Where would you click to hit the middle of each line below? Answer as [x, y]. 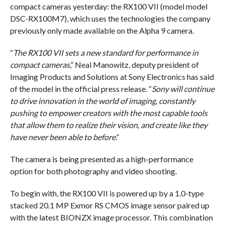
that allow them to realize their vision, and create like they [108, 125]
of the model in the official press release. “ [81, 88]
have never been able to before [63, 137]
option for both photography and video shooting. [94, 171]
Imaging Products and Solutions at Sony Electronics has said [112, 76]
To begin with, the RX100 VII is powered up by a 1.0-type [107, 193]
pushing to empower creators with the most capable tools [108, 113]
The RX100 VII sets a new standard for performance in [105, 52]
